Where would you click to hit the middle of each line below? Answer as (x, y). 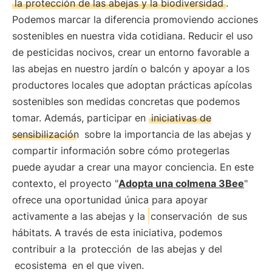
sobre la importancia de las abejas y (166, 134)
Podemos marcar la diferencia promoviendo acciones (135, 19)
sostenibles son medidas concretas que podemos (126, 101)
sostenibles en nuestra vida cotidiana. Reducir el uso (133, 36)
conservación (181, 216)
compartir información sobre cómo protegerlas (121, 151)
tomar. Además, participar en (80, 118)
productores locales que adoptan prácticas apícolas (132, 85)
